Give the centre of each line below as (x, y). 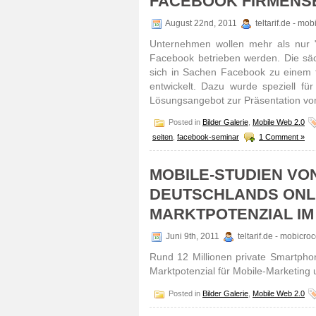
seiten (163, 136)
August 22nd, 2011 (201, 24)
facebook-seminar (208, 136)
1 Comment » (282, 136)
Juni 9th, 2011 (193, 237)
